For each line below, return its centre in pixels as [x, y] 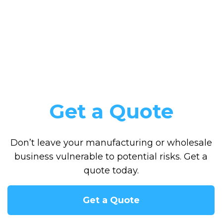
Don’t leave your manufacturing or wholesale [111, 143]
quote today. [111, 171]
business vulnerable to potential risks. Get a [111, 157]
